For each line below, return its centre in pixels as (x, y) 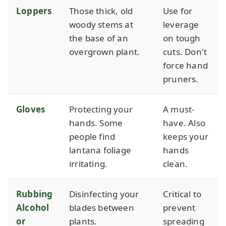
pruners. (181, 79)
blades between (102, 207)
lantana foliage (100, 150)
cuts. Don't (185, 51)
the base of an (99, 38)
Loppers (34, 11)
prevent (179, 207)
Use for (178, 11)
